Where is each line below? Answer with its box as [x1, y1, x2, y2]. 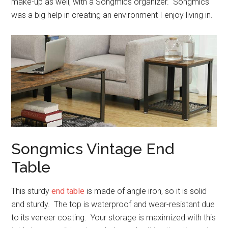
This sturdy [11, 186, 52, 196]
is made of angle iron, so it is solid [84, 186, 207, 196]
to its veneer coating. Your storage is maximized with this [11, 213, 216, 223]
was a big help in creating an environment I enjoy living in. [11, 10, 213, 20]
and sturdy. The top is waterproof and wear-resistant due [11, 199, 215, 210]
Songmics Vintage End [11, 140, 175, 158]
